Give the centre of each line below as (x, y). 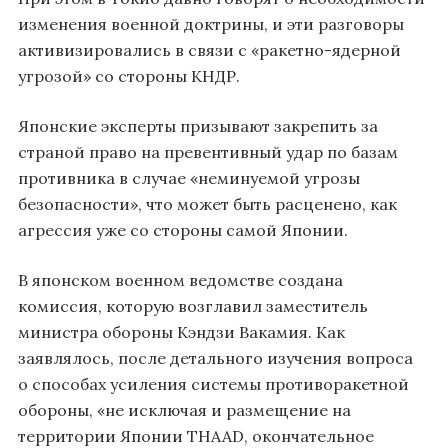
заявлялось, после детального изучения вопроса (215, 358)
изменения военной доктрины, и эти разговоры (211, 24)
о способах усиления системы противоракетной (213, 384)
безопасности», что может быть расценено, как (207, 204)
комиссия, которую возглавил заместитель (193, 306)
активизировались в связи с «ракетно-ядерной (209, 50)
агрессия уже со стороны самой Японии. (183, 230)
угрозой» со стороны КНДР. (129, 76)
